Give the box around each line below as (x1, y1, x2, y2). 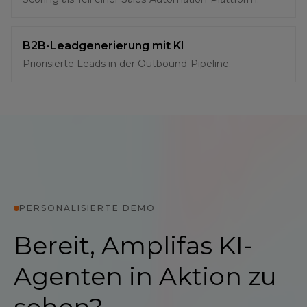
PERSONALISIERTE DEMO (19, 203, 156, 213)
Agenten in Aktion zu (14, 261, 277, 291)
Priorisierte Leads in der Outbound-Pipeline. (23, 58, 231, 70)
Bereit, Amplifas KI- (14, 230, 252, 260)
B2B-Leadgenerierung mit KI (23, 39, 184, 52)
